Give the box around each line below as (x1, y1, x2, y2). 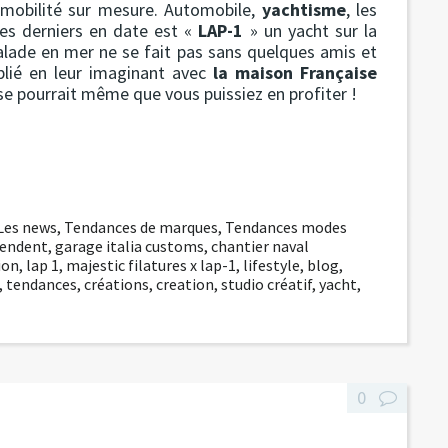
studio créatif (221, 273, 312, 294)
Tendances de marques (64, 216, 219, 237)
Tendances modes (225, 216, 348, 237)
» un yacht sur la (243, 18, 378, 42)
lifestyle (243, 254, 300, 275)
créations (84, 273, 149, 294)
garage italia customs (55, 235, 204, 256)
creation (156, 273, 214, 294)
